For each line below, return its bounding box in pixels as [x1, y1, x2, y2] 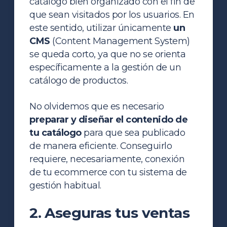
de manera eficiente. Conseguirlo [29, 140, 172, 152]
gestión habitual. [29, 179, 101, 191]
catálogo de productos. [29, 74, 128, 86]
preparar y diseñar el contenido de [29, 113, 188, 125]
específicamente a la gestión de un [29, 61, 181, 73]
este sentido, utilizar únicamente [29, 22, 174, 33]
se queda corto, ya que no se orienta [29, 48, 186, 60]
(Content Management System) [52, 35, 190, 47]
